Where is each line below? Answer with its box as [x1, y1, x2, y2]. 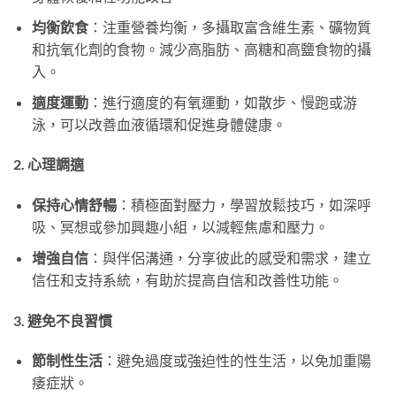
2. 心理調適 [13, 156, 84, 173]
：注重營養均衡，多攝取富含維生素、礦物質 [88, 19, 371, 36]
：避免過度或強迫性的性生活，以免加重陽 [102, 352, 371, 369]
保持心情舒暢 [31, 196, 117, 214]
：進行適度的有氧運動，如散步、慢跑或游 [88, 93, 357, 110]
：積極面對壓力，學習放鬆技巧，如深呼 [116, 196, 371, 214]
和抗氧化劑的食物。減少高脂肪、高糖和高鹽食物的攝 [31, 41, 371, 58]
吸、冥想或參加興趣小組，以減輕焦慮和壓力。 [31, 218, 329, 236]
